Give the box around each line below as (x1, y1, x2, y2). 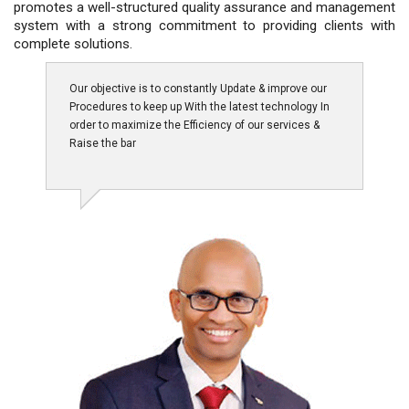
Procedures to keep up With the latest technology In (69, 100, 330, 113)
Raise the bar (69, 136, 136, 150)
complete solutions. (14, 35, 132, 52)
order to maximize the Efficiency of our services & (69, 118, 320, 131)
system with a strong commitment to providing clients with (14, 16, 395, 34)
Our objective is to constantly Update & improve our (69, 81, 327, 95)
